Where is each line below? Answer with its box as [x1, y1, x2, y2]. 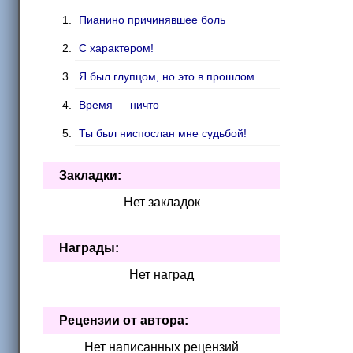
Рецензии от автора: [59, 314, 188, 328]
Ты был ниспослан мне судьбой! [79, 127, 247, 140]
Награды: [59, 241, 119, 255]
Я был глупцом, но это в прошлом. [79, 70, 258, 84]
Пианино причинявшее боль [79, 13, 225, 27]
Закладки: [59, 169, 121, 183]
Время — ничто [79, 98, 159, 112]
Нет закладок [123, 195, 200, 210]
